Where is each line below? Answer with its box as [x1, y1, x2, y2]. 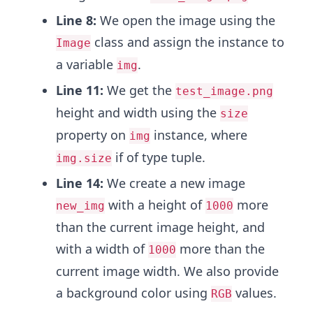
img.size [56, 152, 112, 165]
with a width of [56, 240, 148, 257]
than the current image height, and [56, 219, 265, 235]
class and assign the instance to [91, 34, 284, 50]
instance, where [150, 126, 247, 143]
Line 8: [56, 12, 96, 29]
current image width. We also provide [56, 263, 279, 279]
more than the [176, 240, 265, 257]
